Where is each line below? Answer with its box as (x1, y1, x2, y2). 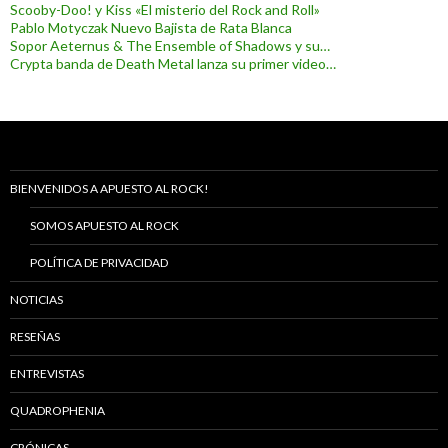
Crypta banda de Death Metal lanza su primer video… (10, 55, 336, 73)
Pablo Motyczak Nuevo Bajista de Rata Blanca (10, 19, 292, 37)
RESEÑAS (10, 329, 60, 345)
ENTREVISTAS (10, 366, 84, 382)
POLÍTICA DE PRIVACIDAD (30, 255, 168, 271)
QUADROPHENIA (10, 403, 105, 419)
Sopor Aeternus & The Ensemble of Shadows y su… (10, 37, 330, 55)
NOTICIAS (10, 292, 63, 308)
